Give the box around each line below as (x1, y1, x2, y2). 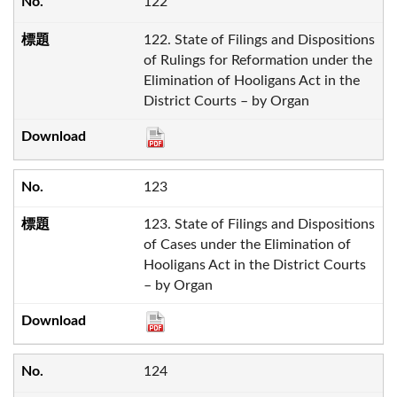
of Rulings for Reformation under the (143, 52, 372, 67)
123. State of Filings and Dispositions (143, 217, 375, 232)
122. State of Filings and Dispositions (143, 32, 375, 47)
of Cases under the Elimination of (143, 237, 351, 253)
